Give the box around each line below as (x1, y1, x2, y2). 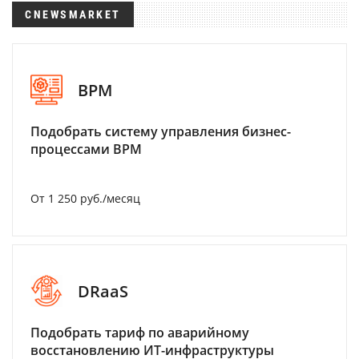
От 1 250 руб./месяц (30, 191, 140, 206)
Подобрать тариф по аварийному (30, 324, 249, 341)
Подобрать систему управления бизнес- (30, 123, 291, 140)
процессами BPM (30, 140, 142, 158)
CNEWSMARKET (25, 8, 121, 21)
